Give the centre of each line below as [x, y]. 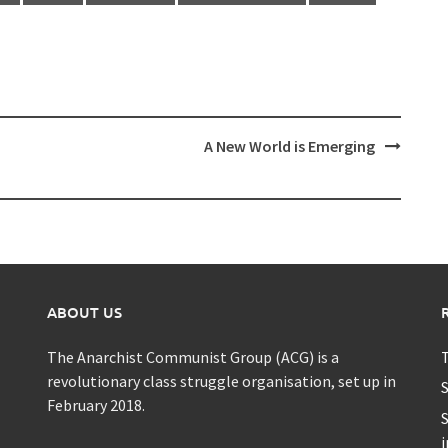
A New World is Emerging [289, 145]
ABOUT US [85, 311]
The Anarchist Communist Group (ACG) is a [193, 356]
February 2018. [96, 404]
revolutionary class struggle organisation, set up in [222, 380]
